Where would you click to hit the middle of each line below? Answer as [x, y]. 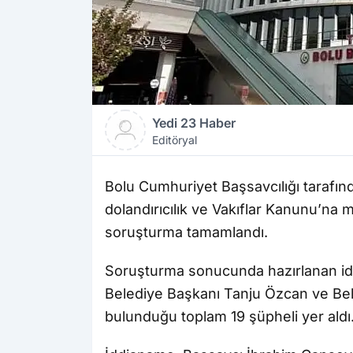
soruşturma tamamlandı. [186, 232]
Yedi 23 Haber [194, 123]
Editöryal [175, 140]
